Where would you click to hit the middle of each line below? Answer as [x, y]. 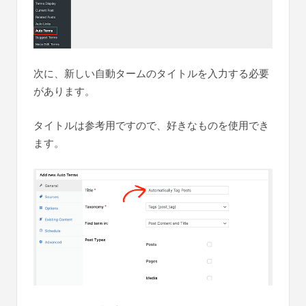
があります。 [64, 91]
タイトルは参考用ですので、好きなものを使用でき [151, 125]
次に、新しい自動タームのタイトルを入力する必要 [151, 73]
